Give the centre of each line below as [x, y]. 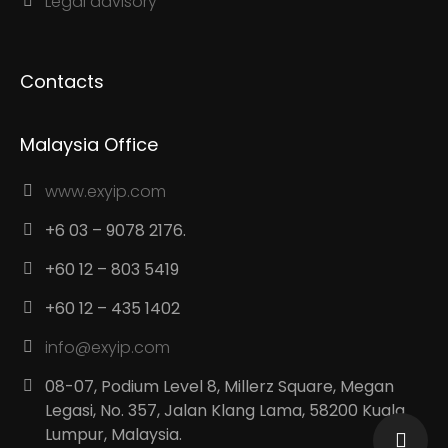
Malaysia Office [89, 144]
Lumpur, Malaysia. [114, 434]
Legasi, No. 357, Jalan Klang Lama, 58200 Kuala [225, 410]
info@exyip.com [108, 347]
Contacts [62, 81]
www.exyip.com [106, 191]
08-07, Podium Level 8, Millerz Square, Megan [220, 386]
